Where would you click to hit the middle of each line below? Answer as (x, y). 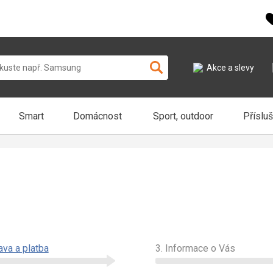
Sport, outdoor (183, 116)
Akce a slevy (230, 67)
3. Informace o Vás (196, 248)
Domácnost (97, 116)
